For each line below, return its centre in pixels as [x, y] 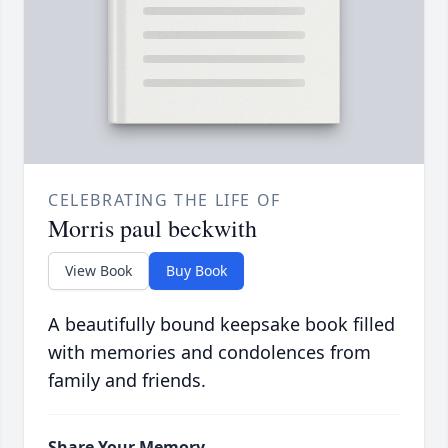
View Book [98, 271]
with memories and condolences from [209, 352]
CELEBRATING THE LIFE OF [164, 200]
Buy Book [196, 271]
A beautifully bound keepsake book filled [221, 324]
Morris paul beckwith [152, 228]
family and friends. [127, 380]
